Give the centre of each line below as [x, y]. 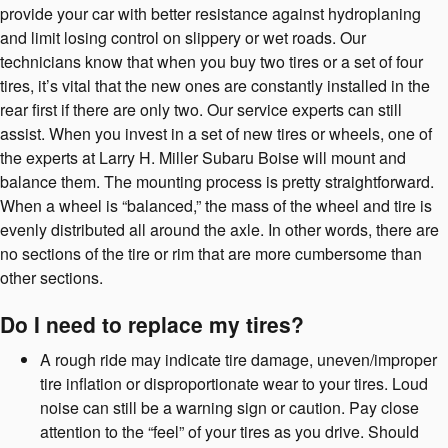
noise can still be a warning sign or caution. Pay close [229, 407]
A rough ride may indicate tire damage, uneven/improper [238, 359]
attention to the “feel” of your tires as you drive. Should [229, 431]
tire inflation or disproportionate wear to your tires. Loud [234, 383]
